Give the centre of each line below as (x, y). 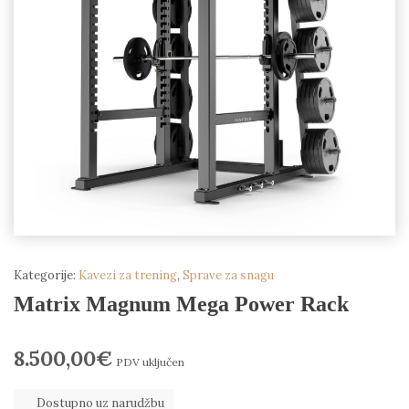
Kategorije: (46, 275)
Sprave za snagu (228, 275)
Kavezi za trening (128, 275)
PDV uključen (150, 362)
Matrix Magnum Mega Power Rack (181, 304)
